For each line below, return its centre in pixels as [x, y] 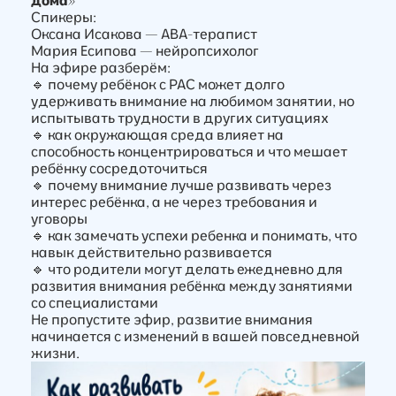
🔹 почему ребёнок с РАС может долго [157, 84]
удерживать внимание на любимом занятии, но [192, 101]
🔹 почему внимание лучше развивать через [181, 185]
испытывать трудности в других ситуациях [179, 118]
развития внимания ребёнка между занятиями [191, 286]
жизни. [55, 353]
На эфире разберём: [100, 67]
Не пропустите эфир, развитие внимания [171, 319]
